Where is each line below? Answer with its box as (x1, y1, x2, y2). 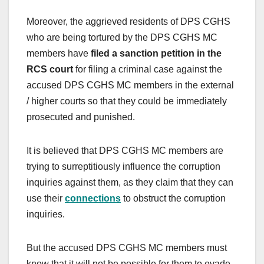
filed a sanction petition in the (91, 48, 222, 59)
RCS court (27, 64, 73, 75)
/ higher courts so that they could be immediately (27, 96, 227, 107)
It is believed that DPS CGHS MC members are (27, 146, 223, 156)
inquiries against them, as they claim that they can (27, 177, 233, 188)
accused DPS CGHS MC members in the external (27, 80, 234, 91)
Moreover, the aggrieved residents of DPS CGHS (27, 16, 230, 27)
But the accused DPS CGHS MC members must (27, 243, 227, 253)
